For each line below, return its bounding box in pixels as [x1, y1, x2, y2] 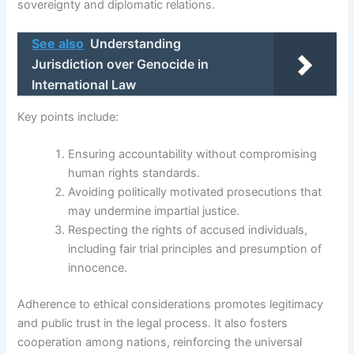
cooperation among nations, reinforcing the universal [17, 334, 303, 349]
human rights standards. [68, 166, 201, 181]
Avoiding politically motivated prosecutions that [68, 185, 322, 200]
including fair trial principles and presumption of [68, 242, 322, 257]
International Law [32, 77, 137, 93]
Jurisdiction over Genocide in [32, 56, 209, 73]
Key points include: [17, 109, 119, 124]
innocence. [68, 261, 128, 276]
